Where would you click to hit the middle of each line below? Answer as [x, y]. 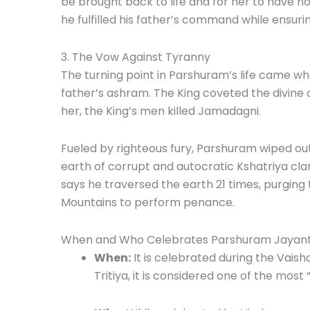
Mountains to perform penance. [148, 202]
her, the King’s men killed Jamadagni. [161, 111]
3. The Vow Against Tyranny [136, 57]
